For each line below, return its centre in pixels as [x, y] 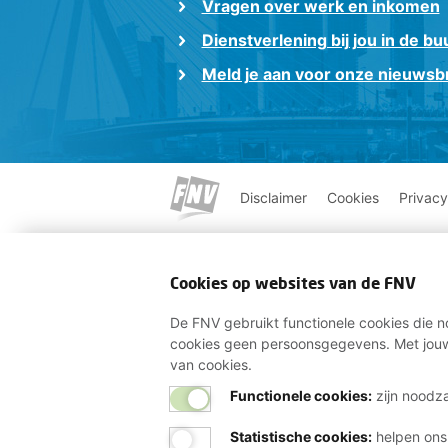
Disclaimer [273, 197]
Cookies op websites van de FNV [292, 282]
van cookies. [210, 364]
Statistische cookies [298, 436]
